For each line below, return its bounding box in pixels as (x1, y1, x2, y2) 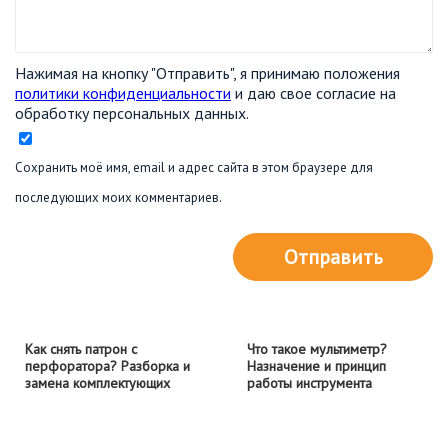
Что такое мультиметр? (246, 339, 387, 358)
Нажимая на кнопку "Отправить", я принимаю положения (15, 62, 400, 83)
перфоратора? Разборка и (25, 356, 190, 375)
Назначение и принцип (246, 356, 386, 375)
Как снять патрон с (25, 339, 137, 358)
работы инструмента (246, 373, 372, 392)
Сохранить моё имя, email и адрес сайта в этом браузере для (15, 158, 373, 176)
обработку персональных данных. (15, 102, 249, 123)
